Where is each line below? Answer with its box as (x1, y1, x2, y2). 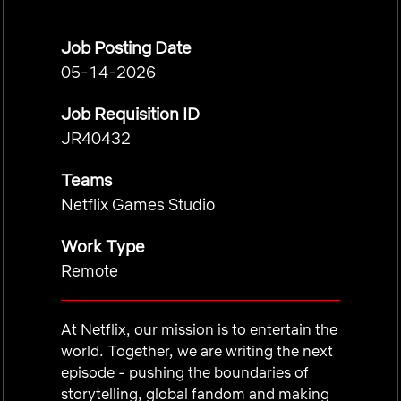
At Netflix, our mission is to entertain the (61, 320, 337, 338)
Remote (61, 260, 118, 281)
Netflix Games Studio (61, 194, 215, 215)
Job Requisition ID (61, 103, 200, 124)
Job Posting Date (61, 37, 192, 58)
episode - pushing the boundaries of (61, 363, 309, 381)
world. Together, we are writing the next (61, 341, 333, 360)
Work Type (61, 235, 145, 257)
